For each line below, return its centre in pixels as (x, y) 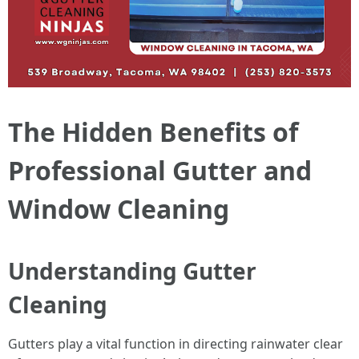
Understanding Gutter (132, 270)
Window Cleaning (119, 208)
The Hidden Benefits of (153, 131)
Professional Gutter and (160, 170)
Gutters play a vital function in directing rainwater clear (175, 343)
